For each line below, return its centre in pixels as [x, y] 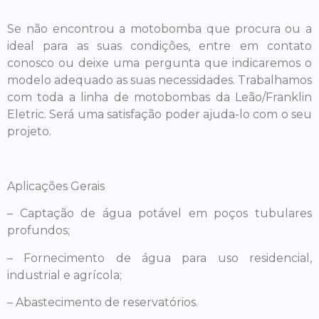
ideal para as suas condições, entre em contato [159, 46]
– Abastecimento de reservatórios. [103, 303]
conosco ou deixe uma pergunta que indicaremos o [159, 63]
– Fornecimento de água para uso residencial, [159, 258]
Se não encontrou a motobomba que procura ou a [159, 29]
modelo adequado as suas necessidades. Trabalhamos [159, 80]
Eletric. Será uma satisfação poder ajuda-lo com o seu [159, 115]
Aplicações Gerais [56, 186]
